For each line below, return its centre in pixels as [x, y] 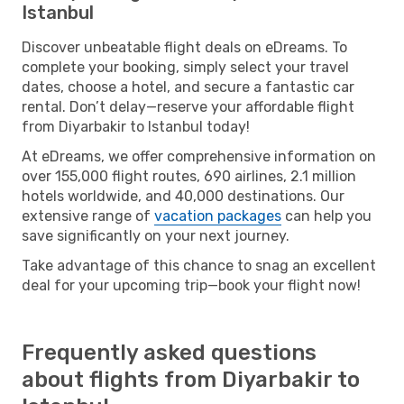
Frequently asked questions [169, 352]
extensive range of [88, 216]
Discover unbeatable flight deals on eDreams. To [184, 47]
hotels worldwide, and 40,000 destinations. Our [183, 196]
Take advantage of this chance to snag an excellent [199, 265]
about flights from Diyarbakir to [191, 379]
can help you [326, 216]
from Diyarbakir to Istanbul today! [136, 126]
